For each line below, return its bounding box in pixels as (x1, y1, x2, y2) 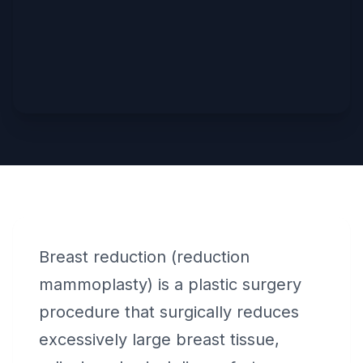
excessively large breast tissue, (39, 330, 280, 349)
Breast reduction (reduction (39, 247, 250, 267)
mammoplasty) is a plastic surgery (39, 275, 301, 294)
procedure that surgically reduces (39, 302, 299, 322)
